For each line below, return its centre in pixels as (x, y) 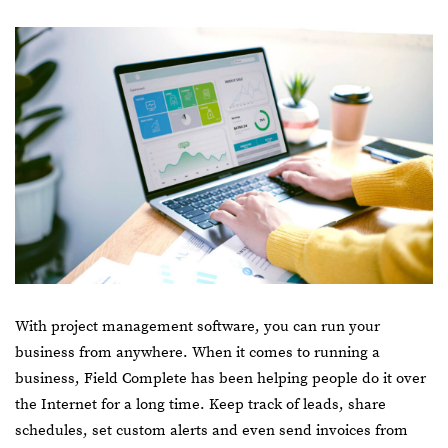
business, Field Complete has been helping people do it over (220, 378)
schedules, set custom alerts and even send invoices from (211, 430)
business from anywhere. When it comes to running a (197, 352)
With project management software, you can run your (197, 326)
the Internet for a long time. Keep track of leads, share (200, 404)
